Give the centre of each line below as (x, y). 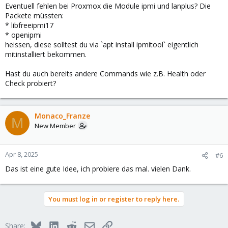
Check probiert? (31, 83)
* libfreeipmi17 (29, 25)
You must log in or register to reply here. (114, 199)
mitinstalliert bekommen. (46, 54)
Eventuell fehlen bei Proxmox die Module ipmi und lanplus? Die (108, 6)
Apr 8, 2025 (22, 154)
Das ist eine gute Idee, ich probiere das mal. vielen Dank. (98, 169)
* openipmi (23, 35)
